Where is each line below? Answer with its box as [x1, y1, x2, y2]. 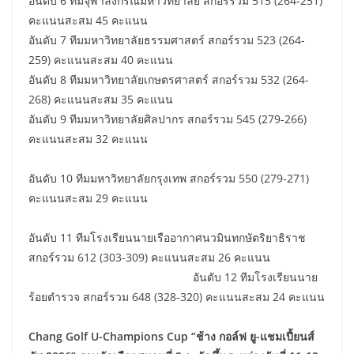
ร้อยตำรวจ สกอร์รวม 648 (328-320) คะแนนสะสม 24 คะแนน [28, 288, 325, 304]
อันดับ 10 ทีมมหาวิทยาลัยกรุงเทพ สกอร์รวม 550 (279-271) [28, 170, 309, 186]
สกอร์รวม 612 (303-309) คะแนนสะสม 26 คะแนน [28, 249, 324, 265]
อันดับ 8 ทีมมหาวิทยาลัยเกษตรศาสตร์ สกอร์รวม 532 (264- [28, 71, 309, 87]
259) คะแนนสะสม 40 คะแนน [28, 51, 173, 67]
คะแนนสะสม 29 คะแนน [28, 190, 322, 205]
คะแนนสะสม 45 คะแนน [28, 12, 148, 28]
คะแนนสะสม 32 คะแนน [28, 130, 322, 146]
